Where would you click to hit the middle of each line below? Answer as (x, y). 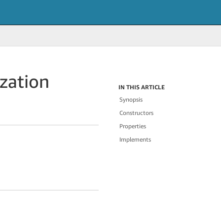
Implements (135, 139)
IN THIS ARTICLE (142, 87)
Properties (133, 126)
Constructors (137, 113)
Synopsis (131, 99)
